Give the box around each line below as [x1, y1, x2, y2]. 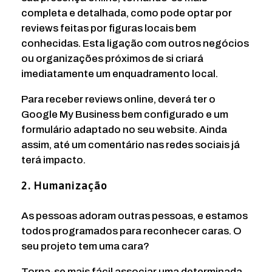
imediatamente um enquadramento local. [21, 67, 218, 80]
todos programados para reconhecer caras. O [21, 225, 242, 237]
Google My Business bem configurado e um [21, 108, 228, 120]
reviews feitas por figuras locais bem [21, 22, 196, 34]
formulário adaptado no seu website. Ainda [21, 123, 227, 135]
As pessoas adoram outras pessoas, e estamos [21, 210, 248, 222]
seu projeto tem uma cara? [21, 240, 149, 253]
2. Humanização [21, 178, 107, 192]
